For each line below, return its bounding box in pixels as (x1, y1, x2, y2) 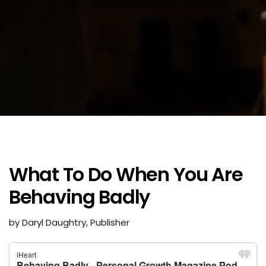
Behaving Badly (9, 183, 150, 210)
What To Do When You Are (9, 161, 243, 188)
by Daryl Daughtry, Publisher (9, 216, 129, 229)
